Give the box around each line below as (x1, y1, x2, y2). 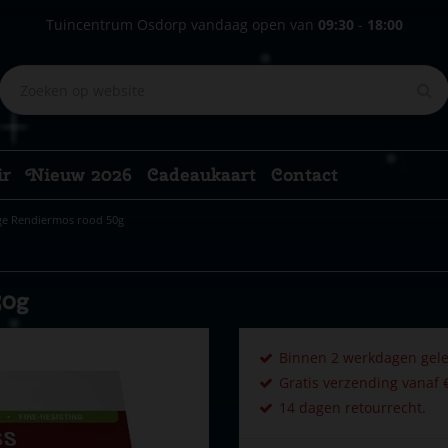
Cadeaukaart (147, 163, 256, 186)
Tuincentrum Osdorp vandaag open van (45, 15, 318, 34)
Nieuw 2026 (26, 163, 132, 186)
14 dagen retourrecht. (279, 398, 426, 417)
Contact (271, 163, 338, 186)
